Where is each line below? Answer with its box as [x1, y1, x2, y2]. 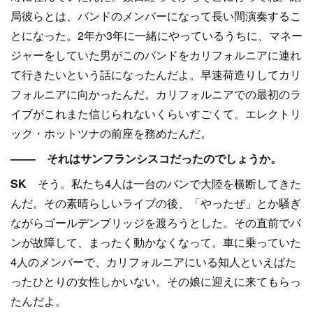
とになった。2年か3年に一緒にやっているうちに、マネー [10, 27, 303, 43]
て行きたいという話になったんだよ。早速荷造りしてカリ [10, 66, 301, 82]
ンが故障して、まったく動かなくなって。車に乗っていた [10, 234, 301, 250]
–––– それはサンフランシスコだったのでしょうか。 [10, 150, 282, 166]
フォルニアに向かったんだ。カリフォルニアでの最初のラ [10, 86, 301, 102]
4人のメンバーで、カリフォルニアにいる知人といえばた [10, 254, 296, 270]
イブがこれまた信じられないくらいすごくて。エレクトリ [10, 105, 301, 122]
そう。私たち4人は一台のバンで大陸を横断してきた [27, 175, 301, 191]
